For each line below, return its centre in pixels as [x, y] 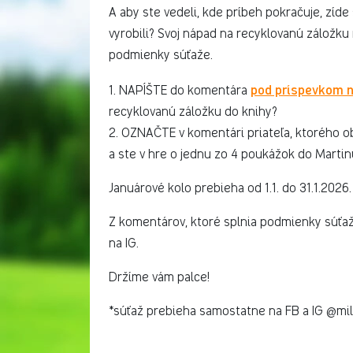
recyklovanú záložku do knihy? [193, 111]
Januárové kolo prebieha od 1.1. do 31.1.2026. [230, 188]
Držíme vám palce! [159, 277]
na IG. [124, 243]
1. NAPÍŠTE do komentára [180, 90]
